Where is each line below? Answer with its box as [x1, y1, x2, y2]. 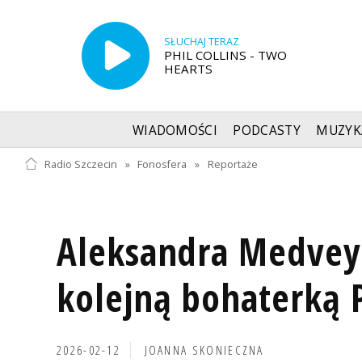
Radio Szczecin [44, 157, 117, 171]
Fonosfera [137, 157, 187, 171]
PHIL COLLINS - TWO [163, 46, 287, 63]
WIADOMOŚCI [132, 121, 218, 139]
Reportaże [208, 157, 259, 171]
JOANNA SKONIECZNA [144, 341, 264, 359]
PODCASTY [233, 121, 301, 139]
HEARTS [163, 60, 213, 77]
